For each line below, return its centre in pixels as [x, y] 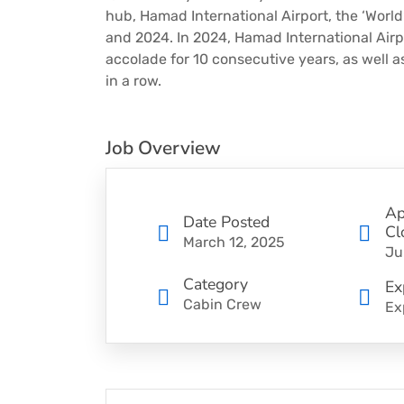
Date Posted [226, 222]
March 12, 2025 [234, 243]
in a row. [133, 81]
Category [216, 285]
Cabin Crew [222, 305]
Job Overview [163, 148]
